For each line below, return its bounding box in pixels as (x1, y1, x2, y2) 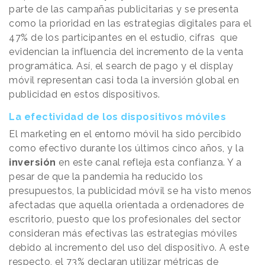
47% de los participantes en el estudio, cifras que (9, 31, 238, 43)
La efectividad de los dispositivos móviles (9, 111, 226, 122)
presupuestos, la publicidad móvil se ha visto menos (9, 185, 252, 196)
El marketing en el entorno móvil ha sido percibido (9, 128, 241, 140)
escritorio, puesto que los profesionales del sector (9, 213, 241, 225)
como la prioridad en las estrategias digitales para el (9, 17, 251, 29)
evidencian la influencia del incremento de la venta (9, 46, 244, 57)
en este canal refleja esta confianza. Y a (56, 156, 242, 168)
